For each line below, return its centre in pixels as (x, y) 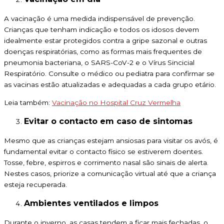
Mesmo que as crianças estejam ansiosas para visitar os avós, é (111, 140)
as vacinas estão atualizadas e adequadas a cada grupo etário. (110, 85)
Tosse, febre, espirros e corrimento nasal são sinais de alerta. (106, 162)
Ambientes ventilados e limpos (91, 203)
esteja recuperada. (35, 184)
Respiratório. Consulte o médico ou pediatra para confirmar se (109, 74)
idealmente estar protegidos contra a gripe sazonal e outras (105, 41)
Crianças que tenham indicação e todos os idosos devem (101, 30)
